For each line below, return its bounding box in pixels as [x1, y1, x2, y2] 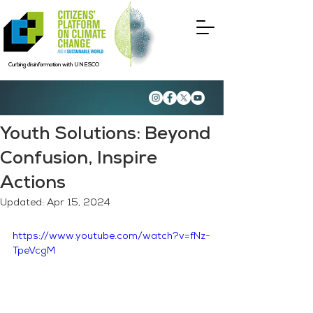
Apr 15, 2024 [47, 198, 110, 208]
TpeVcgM [13, 246, 55, 256]
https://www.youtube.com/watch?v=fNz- [13, 231, 210, 242]
